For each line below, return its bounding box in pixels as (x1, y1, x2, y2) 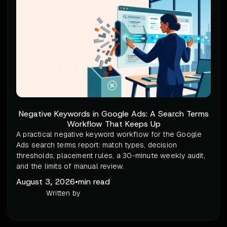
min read (78, 176, 110, 187)
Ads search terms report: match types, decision (16, 140, 177, 150)
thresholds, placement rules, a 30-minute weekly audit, (16, 151, 205, 161)
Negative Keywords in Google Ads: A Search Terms (18, 108, 209, 120)
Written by (46, 188, 80, 198)
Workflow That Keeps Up (66, 119, 161, 130)
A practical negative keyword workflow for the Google (16, 130, 202, 139)
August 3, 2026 (16, 176, 75, 187)
